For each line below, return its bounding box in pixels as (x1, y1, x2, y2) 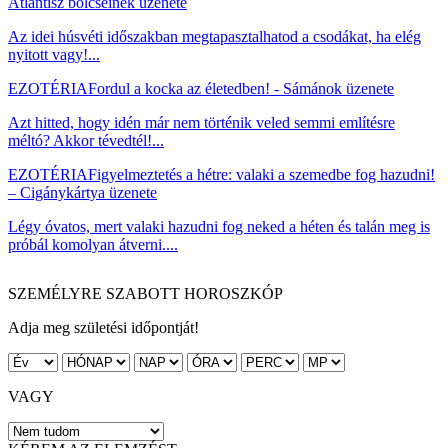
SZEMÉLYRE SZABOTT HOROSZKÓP (8, 284, 283, 302)
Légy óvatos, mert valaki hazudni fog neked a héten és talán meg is (8, 217, 430, 235)
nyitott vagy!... (8, 45, 100, 63)
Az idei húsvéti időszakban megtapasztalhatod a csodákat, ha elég (8, 27, 421, 45)
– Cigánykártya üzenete (8, 183, 157, 201)
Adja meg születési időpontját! (8, 318, 199, 336)
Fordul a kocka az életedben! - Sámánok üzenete (88, 79, 394, 97)
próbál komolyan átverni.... (8, 235, 178, 253)
